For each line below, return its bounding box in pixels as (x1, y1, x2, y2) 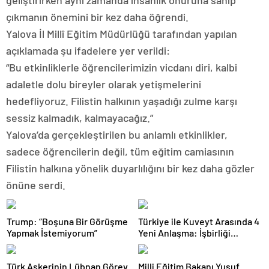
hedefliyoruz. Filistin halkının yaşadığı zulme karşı (6, 94, 237, 107)
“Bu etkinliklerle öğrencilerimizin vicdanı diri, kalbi (6, 61, 237, 74)
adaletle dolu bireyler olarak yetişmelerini (6, 77, 201, 91)
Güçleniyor (138, 238, 184, 250)
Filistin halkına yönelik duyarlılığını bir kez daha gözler (6, 162, 255, 175)
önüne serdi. (6, 178, 65, 192)
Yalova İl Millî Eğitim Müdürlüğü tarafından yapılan (6, 27, 237, 40)
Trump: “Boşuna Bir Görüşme (7, 216, 128, 227)
